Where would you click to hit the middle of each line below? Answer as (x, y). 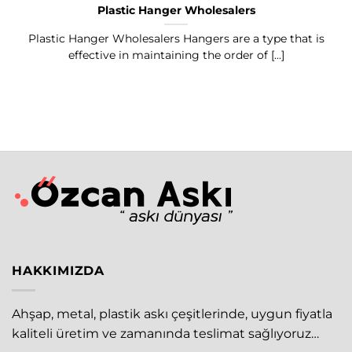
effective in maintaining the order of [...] (176, 55)
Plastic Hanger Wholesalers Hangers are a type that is (176, 39)
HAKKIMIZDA (58, 271)
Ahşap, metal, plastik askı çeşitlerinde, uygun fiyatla (172, 314)
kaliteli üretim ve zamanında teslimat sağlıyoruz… (165, 334)
